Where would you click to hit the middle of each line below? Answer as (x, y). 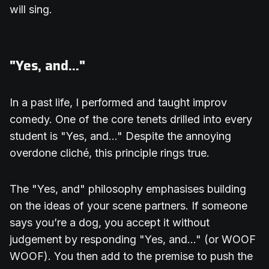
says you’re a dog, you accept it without (110, 223)
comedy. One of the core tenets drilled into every (131, 119)
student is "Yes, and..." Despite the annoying (120, 136)
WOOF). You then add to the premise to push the (131, 256)
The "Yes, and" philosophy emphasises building (128, 189)
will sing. (31, 10)
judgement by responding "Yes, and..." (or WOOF (133, 240)
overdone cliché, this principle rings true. (110, 153)
